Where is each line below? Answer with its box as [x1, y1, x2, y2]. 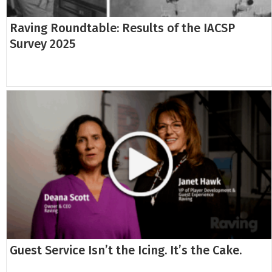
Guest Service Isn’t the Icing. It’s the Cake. [10, 243, 242, 258]
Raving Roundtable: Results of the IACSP [10, 21, 235, 35]
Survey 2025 [10, 36, 75, 51]
